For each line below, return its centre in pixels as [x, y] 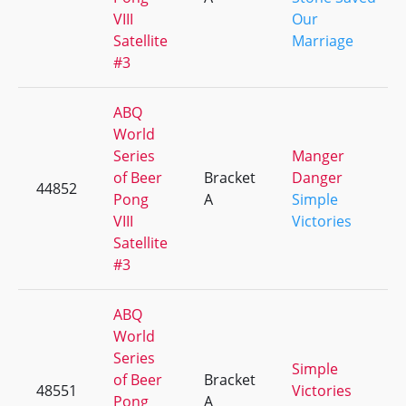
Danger [317, 178]
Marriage [323, 41]
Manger [318, 156]
